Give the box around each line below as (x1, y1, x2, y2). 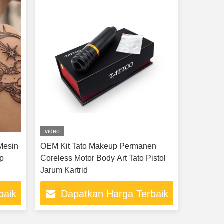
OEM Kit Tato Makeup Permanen (40, 142, 156, 150)
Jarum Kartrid (40, 166, 88, 174)
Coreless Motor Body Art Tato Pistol (40, 154, 166, 162)
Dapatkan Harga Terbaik (61, 188, 169, 200)
